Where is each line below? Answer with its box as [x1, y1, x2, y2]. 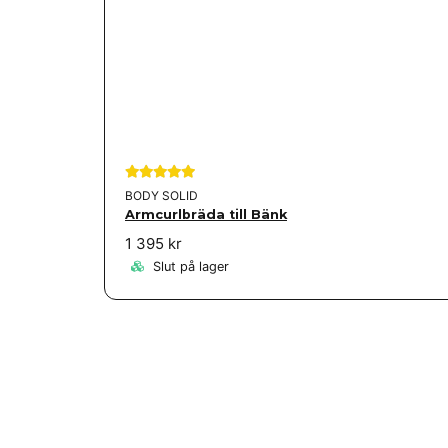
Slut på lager [149, 259, 229, 275]
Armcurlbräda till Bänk [125, 206, 287, 222]
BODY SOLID [125, 187, 198, 203]
